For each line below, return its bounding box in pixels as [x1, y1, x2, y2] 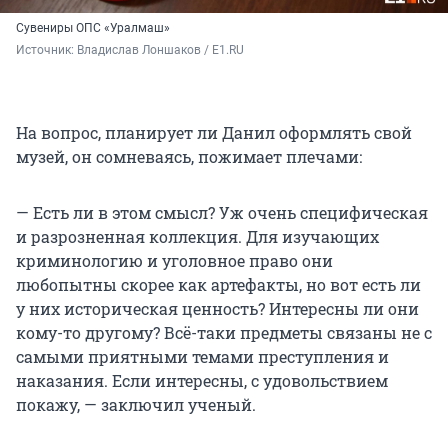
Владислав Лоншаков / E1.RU [77, 42, 244, 57]
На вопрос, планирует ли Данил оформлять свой [16, 121, 412, 143]
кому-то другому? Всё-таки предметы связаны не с [16, 321, 432, 343]
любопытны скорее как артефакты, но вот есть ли [16, 273, 421, 295]
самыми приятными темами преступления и [16, 345, 389, 367]
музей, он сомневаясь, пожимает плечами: [16, 145, 362, 167]
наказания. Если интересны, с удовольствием [16, 369, 388, 391]
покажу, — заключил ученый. [16, 393, 256, 415]
